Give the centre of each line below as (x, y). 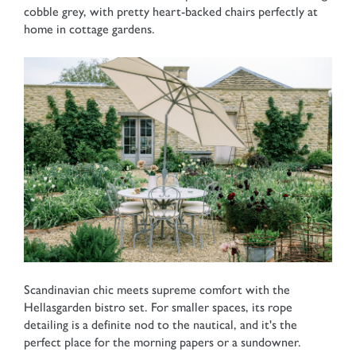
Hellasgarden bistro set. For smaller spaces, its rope (158, 308)
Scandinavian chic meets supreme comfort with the (157, 290)
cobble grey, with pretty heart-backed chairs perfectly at (171, 11)
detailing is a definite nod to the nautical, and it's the (161, 325)
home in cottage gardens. (89, 29)
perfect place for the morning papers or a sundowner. (163, 342)
